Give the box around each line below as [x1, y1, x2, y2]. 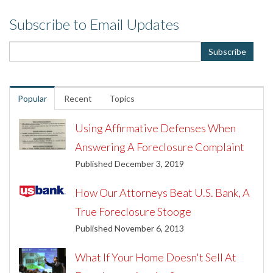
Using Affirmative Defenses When [75, 121, 236, 135]
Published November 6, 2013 [75, 223, 185, 234]
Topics [109, 93, 135, 104]
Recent [64, 93, 92, 104]
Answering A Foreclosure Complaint [75, 140, 245, 154]
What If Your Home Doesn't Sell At [75, 250, 237, 264]
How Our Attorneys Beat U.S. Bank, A [75, 186, 250, 200]
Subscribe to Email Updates [9, 15, 179, 34]
